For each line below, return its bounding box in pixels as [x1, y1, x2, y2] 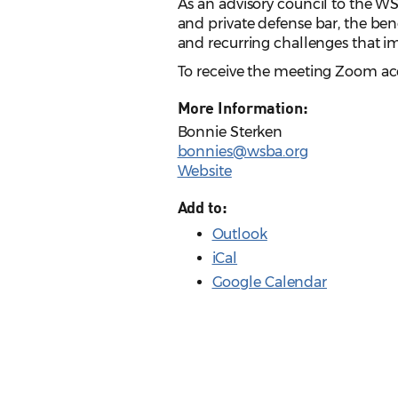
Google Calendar [211, 274, 327, 291]
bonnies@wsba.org [177, 143, 308, 161]
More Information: [177, 98, 308, 118]
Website [177, 163, 232, 180]
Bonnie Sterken [177, 123, 283, 141]
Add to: [177, 197, 227, 218]
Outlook [211, 226, 267, 243]
